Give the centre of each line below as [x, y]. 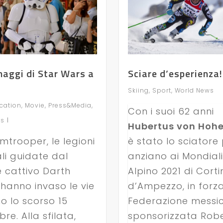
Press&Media [70, 105]
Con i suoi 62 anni [171, 111]
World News [194, 90]
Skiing [138, 90]
